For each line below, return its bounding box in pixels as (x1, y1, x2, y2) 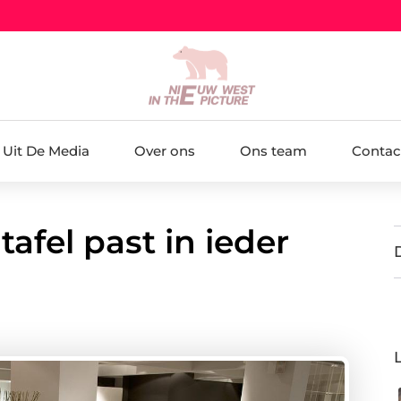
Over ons (133, 141, 195, 159)
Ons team (239, 141, 307, 159)
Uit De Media (2, 141, 90, 159)
